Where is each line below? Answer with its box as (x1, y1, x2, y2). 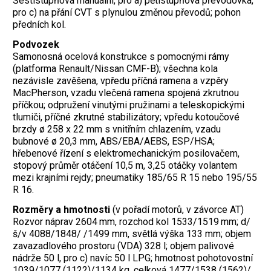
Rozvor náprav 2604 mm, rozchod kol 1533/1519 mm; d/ (13, 215, 250, 227)
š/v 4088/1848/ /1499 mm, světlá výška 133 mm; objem (13, 227, 251, 240)
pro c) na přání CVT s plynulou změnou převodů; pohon (13, 7, 241, 19)
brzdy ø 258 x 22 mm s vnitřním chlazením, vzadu (13, 123, 221, 135)
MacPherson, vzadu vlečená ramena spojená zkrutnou (13, 87, 239, 99)
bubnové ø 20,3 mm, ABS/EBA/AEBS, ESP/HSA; (13, 135, 215, 148)
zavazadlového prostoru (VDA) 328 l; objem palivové (13, 240, 234, 252)
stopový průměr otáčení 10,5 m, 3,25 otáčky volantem (13, 160, 237, 172)
